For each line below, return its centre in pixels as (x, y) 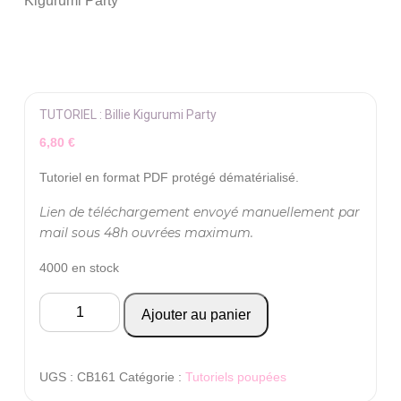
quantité (64, 302)
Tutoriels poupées (236, 376)
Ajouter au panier (196, 314)
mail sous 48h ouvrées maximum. (146, 232)
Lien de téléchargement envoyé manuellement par (200, 212)
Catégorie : (152, 376)
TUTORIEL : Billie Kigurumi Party (128, 114)
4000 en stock (79, 267)
